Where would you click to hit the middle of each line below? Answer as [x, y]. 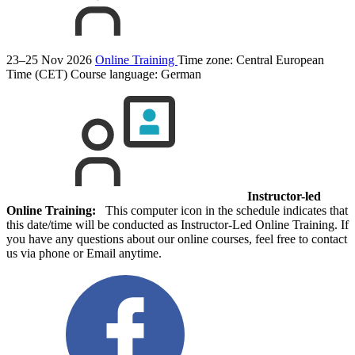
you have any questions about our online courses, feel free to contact [177, 239]
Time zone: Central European [251, 60]
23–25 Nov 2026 [49, 60]
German [181, 74]
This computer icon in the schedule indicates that [222, 211]
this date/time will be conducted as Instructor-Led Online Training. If [177, 225]
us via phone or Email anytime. [84, 254]
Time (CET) [37, 74]
